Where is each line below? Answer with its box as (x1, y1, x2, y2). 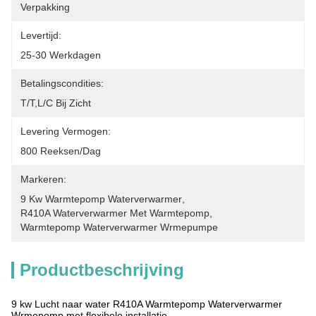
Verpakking (20, 1, 70, 13)
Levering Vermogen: (20, 126, 111, 137)
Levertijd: (20, 30, 61, 41)
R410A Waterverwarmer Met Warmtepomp (20, 207, 209, 219)
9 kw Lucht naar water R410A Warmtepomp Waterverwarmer (11, 298, 282, 310)
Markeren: (20, 174, 66, 185)
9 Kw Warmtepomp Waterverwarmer (20, 193, 182, 205)
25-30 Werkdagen (20, 49, 101, 61)
